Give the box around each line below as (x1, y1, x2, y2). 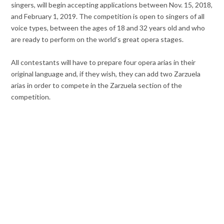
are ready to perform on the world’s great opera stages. (11, 35, 184, 44)
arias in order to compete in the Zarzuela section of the (11, 81, 182, 90)
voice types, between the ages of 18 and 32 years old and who (11, 23, 205, 32)
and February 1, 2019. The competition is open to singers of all (11, 12, 205, 21)
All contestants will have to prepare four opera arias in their (11, 58, 196, 67)
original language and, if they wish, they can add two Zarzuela (11, 69, 201, 78)
